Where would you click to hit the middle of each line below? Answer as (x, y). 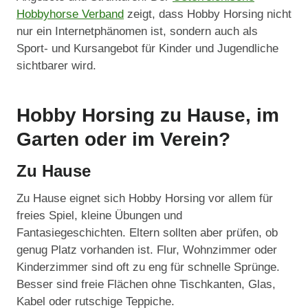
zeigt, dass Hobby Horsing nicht (208, 14)
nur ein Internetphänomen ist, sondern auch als (137, 32)
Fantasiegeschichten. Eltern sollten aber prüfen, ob (147, 233)
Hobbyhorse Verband (70, 14)
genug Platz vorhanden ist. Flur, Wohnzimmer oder (147, 250)
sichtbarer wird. (56, 66)
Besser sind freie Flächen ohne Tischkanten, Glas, (146, 285)
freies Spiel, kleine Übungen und (99, 216)
